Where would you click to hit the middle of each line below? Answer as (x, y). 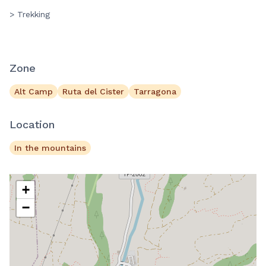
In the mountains (50, 148)
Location (32, 125)
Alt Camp (34, 92)
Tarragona (155, 92)
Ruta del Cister (93, 92)
